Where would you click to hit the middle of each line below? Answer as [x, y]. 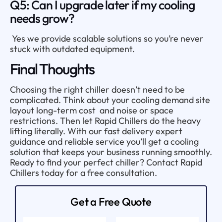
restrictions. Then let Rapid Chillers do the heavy [105, 120]
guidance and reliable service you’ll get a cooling [104, 141]
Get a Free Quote [111, 201]
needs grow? [42, 18]
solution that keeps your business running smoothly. [111, 152]
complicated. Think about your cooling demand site [110, 100]
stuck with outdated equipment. [72, 49]
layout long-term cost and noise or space [92, 110]
